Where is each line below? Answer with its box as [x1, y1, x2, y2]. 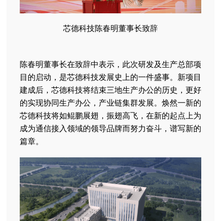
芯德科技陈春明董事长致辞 [63, 22, 158, 34]
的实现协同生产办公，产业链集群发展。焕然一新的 [20, 97, 201, 108]
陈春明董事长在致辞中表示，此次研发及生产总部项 [20, 58, 201, 70]
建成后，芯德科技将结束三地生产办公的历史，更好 [20, 84, 201, 95]
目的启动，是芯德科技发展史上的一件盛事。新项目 [20, 71, 201, 82]
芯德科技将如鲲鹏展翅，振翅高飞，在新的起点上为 [20, 110, 201, 121]
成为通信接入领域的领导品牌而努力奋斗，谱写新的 [20, 122, 201, 134]
